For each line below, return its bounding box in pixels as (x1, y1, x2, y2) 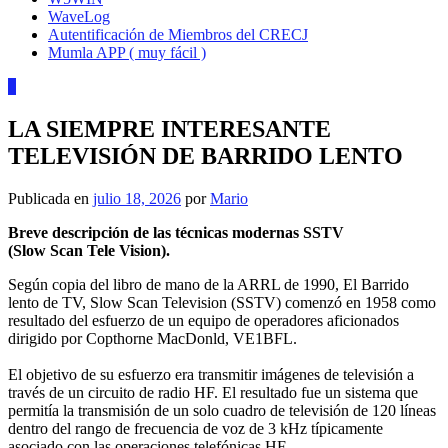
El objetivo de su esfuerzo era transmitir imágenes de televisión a (8, 365, 414, 383)
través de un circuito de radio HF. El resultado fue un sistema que (8, 383, 418, 401)
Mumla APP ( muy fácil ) (48, 44, 206, 61)
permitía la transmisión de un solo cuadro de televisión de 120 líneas (8, 401, 436, 419)
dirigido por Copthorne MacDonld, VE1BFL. (8, 329, 297, 347)
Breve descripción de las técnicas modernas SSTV (8, 223, 344, 241)
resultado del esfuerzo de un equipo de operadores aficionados (8, 311, 399, 329)
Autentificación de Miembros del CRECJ (48, 26, 308, 43)
